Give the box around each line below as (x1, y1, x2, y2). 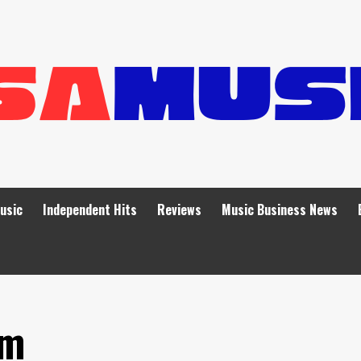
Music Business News (222, 200, 338, 219)
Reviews (157, 200, 201, 219)
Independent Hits (43, 200, 137, 219)
